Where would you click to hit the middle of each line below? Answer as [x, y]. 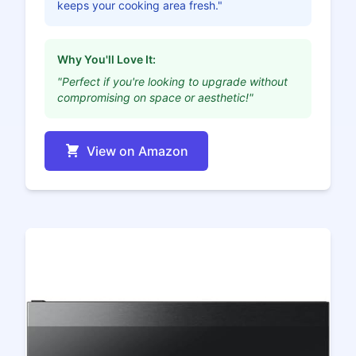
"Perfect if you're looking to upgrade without [172, 82]
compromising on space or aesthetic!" [155, 98]
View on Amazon [137, 151]
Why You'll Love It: [106, 60]
